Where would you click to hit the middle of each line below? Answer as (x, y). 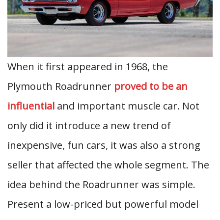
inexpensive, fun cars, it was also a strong (104, 145)
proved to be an (151, 86)
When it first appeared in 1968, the (88, 67)
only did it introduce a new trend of (89, 125)
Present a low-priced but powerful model (103, 204)
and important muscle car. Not (127, 106)
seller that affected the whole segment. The (108, 165)
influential (31, 106)
